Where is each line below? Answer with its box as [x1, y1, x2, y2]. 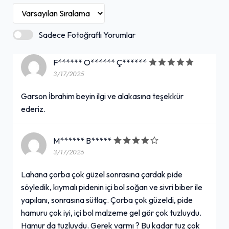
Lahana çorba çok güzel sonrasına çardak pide [21, 169, 182, 179]
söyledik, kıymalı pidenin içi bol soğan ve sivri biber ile [21, 181, 202, 192]
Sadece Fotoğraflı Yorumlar [38, 29, 135, 40]
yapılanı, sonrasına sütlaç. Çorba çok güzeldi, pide [21, 194, 193, 205]
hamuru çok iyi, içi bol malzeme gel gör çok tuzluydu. [21, 207, 201, 218]
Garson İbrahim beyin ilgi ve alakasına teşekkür [21, 90, 184, 101]
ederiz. [21, 103, 45, 114]
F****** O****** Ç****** [53, 57, 148, 68]
